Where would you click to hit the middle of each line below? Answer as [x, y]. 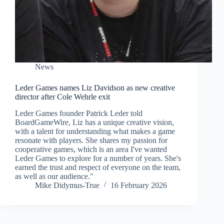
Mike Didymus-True [67, 185]
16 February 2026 [139, 185]
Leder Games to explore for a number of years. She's [98, 158]
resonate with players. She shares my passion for [91, 140]
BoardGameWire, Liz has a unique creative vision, [94, 122]
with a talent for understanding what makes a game [95, 131]
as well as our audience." [54, 176]
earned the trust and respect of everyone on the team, [98, 167]
